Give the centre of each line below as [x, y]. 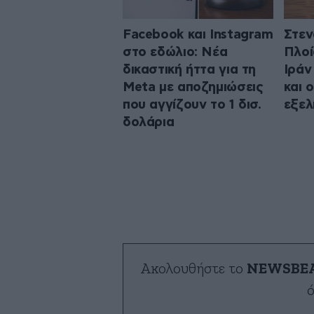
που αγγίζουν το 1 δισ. [192, 104]
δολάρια [149, 122]
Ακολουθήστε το [193, 268]
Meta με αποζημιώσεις [193, 87]
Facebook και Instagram [198, 34]
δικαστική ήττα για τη [190, 69]
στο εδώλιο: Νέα [175, 52]
